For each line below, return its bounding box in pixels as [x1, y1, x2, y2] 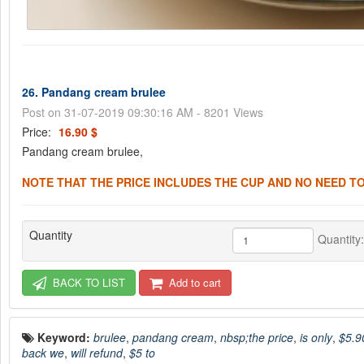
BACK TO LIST [50, 274, 125, 290]
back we [22, 344, 64, 361]
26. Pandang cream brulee [22, 83, 166, 100]
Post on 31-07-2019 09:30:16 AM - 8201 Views [22, 103, 263, 120]
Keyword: [37, 328, 93, 345]
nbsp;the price [220, 328, 293, 345]
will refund [71, 344, 123, 361]
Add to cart [169, 274, 221, 290]
